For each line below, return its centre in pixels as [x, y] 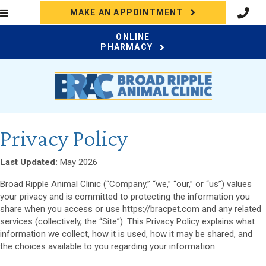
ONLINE [133, 37]
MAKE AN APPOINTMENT [126, 13]
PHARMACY [127, 47]
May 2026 [77, 162]
